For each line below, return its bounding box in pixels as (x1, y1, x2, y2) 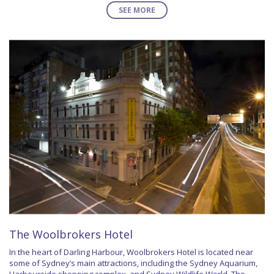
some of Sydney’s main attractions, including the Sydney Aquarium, (9, 257, 257, 269)
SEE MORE (119, 4, 155, 15)
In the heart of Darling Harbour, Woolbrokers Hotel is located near (9, 246, 253, 258)
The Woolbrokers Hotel (9, 227, 133, 242)
